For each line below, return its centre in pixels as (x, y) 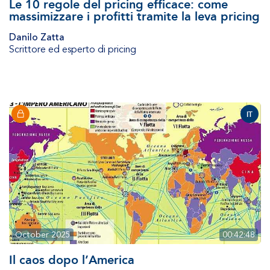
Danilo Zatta (37, 38)
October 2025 (43, 235)
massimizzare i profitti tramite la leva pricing (134, 17)
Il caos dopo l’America (72, 260)
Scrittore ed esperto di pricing (73, 50)
